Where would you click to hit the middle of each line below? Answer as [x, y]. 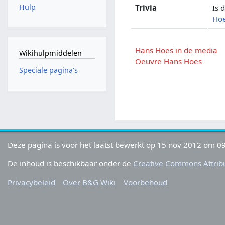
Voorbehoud [145, 182]
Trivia [146, 7]
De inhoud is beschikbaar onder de [71, 163]
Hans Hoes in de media [177, 50]
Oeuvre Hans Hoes [169, 61]
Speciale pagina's [48, 70]
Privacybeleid [32, 182]
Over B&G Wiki [89, 182]
